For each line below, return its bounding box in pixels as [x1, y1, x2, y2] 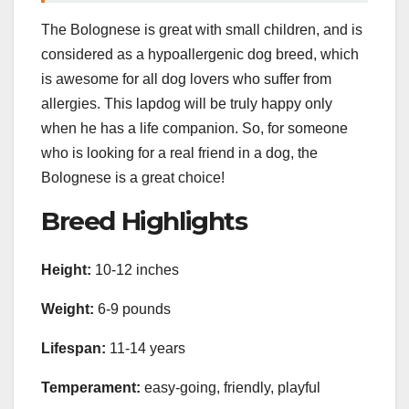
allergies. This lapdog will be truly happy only [41, 95, 332, 111]
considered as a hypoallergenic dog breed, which [41, 46, 359, 62]
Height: [41, 262, 91, 278]
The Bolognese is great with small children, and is [41, 21, 362, 37]
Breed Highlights [41, 204, 247, 236]
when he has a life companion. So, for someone [41, 120, 348, 136]
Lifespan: [41, 341, 106, 357]
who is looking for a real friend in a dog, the [41, 144, 318, 161]
